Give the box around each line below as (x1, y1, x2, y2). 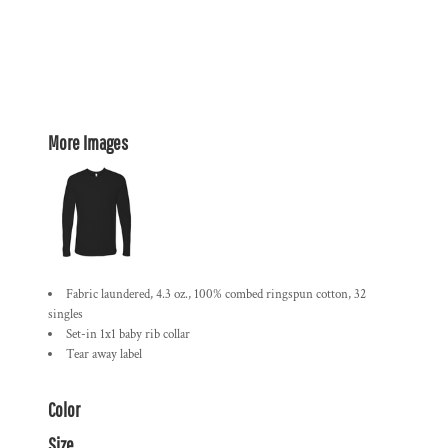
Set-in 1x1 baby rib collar (66, 326, 190, 343)
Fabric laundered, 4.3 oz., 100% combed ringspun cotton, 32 (66, 286, 366, 303)
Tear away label (66, 346, 142, 363)
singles (48, 306, 83, 323)
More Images (48, 131, 128, 154)
